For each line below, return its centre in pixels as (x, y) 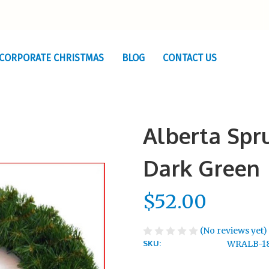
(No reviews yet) (234, 230)
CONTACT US (189, 58)
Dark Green (202, 168)
